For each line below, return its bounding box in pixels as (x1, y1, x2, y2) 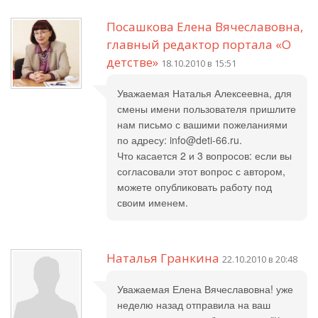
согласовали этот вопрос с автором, (117, 164, 285, 178)
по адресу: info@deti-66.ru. (117, 133, 242, 147)
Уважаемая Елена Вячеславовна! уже (117, 282, 293, 296)
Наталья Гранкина (106, 250, 219, 266)
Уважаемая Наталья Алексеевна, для (117, 86, 292, 100)
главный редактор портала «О (106, 36, 291, 53)
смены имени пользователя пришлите (117, 102, 296, 116)
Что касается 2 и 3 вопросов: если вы (117, 148, 292, 163)
